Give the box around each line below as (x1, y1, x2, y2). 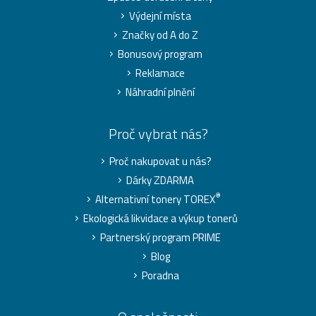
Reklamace (135, 64, 185, 81)
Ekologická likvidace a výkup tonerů (83, 209, 238, 226)
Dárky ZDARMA (126, 171, 194, 188)
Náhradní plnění (126, 83, 195, 100)
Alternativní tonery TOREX (95, 190, 215, 207)
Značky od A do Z (122, 26, 198, 43)
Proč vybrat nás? (108, 122, 208, 145)
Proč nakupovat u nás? (109, 152, 212, 169)
